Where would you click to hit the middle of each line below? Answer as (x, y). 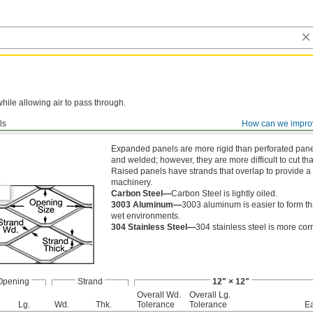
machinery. (132, 182)
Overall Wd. (159, 295)
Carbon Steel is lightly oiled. (224, 194)
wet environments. (146, 216)
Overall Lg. (210, 295)
